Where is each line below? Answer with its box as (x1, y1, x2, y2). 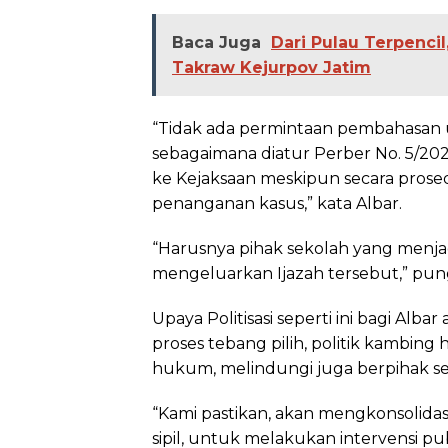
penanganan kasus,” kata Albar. (152, 193, 402, 213)
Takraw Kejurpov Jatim (172, 57, 371, 77)
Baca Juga (172, 32, 261, 52)
